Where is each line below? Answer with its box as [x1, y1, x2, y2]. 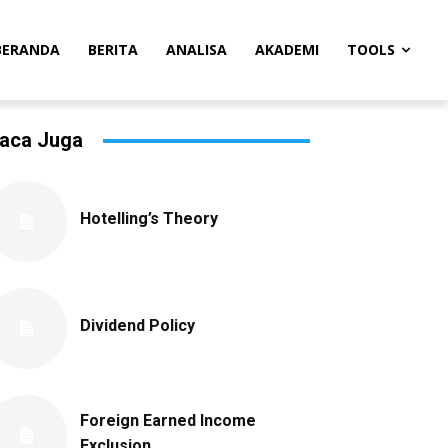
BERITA [88, 40, 138, 59]
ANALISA [166, 40, 227, 59]
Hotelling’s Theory [80, 209, 218, 228]
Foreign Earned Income [80, 410, 256, 430]
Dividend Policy [80, 316, 195, 335]
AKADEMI [255, 40, 319, 59]
